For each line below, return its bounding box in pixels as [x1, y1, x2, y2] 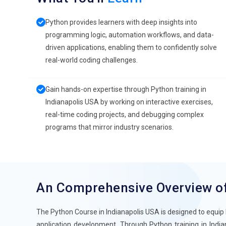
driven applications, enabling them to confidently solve [45, 43, 217, 51]
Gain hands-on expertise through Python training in [45, 85, 206, 93]
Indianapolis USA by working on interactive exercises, [45, 98, 213, 106]
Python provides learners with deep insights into [45, 18, 197, 26]
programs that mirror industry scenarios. [45, 123, 174, 131]
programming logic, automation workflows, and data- [45, 31, 214, 39]
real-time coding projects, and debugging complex [45, 110, 204, 119]
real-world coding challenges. [45, 56, 138, 64]
